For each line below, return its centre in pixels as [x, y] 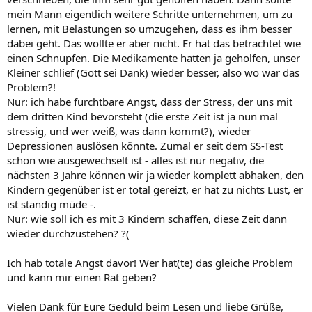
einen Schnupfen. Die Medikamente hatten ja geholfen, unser [154, 57]
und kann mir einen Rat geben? [82, 277]
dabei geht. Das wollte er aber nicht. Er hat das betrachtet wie [154, 43]
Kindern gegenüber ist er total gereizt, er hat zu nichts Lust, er [155, 189]
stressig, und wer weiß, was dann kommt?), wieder [129, 131]
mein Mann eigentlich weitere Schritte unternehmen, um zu [150, 14]
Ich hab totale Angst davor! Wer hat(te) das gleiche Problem [150, 262]
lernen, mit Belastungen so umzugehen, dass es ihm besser [149, 28]
